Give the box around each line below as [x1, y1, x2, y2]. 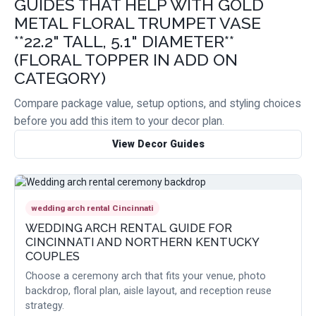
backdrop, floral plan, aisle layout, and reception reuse [25, 285, 272, 298]
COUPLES [25, 250, 80, 264]
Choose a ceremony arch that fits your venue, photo [25, 270, 266, 283]
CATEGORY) [14, 68, 106, 88]
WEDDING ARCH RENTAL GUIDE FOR [25, 221, 232, 236]
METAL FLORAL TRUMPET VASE [14, 13, 261, 33]
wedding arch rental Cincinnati [31, 203, 154, 214]
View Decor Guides [111, 138, 205, 150]
